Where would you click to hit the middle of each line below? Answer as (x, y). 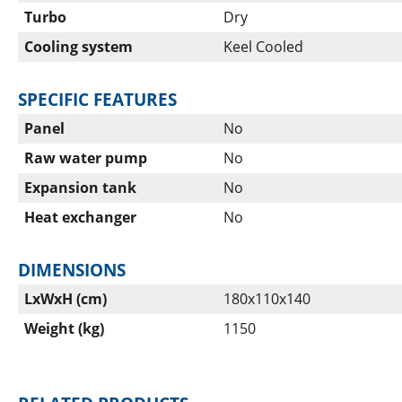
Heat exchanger (80, 218)
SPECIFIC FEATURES (97, 100)
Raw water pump (86, 158)
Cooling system (79, 47)
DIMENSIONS (72, 270)
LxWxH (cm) (66, 299)
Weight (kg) (64, 329)
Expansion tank (80, 188)
